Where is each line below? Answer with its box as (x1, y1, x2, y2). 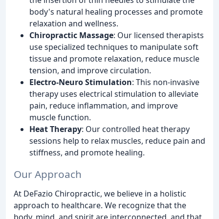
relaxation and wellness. (29, 18, 118, 29)
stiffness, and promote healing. (29, 147, 145, 158)
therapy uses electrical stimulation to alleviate (29, 88, 198, 99)
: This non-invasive (132, 76, 199, 88)
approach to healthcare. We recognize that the (14, 200, 186, 211)
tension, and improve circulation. (29, 65, 151, 76)
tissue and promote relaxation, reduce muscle (29, 53, 199, 64)
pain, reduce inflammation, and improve (29, 100, 178, 111)
